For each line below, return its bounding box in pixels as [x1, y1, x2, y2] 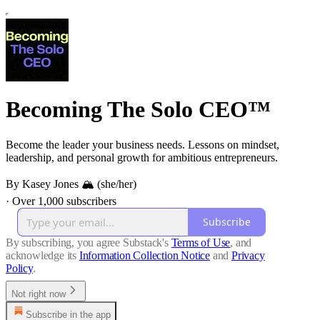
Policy [6, 261, 33, 274]
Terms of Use [171, 236, 231, 249]
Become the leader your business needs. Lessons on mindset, [6, 138, 279, 151]
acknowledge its [6, 249, 77, 261]
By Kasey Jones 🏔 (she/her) [6, 177, 136, 190]
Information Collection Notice [79, 249, 211, 261]
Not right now [11, 288, 66, 299]
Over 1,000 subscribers [12, 194, 116, 207]
